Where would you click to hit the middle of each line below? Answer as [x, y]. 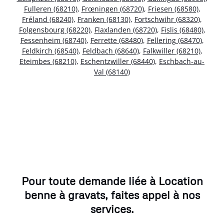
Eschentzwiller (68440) [118, 61]
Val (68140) [112, 71]
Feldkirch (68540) [50, 50]
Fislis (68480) [182, 29]
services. [112, 209]
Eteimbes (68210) [48, 61]
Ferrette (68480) [116, 40]
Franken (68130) [104, 19]
